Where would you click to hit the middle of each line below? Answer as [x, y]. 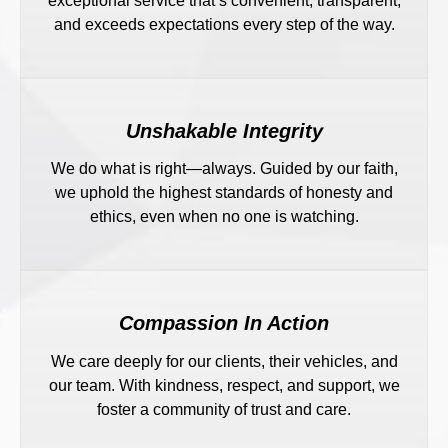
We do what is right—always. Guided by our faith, [224, 169]
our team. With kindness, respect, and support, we [224, 385]
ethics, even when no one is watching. [224, 217]
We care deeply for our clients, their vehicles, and [224, 361]
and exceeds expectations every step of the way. [224, 24]
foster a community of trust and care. [224, 409]
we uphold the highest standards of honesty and [224, 193]
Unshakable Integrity [224, 130]
